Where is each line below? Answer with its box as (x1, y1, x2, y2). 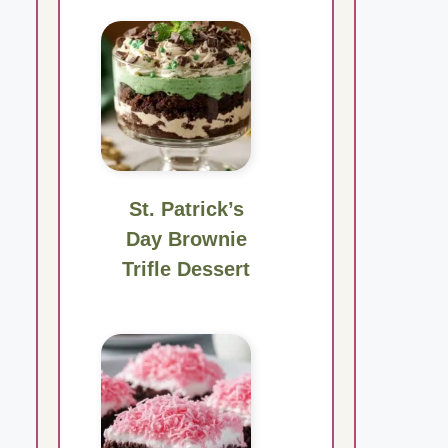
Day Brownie (125, 228, 247, 251)
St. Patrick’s (128, 198, 244, 221)
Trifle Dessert (122, 258, 251, 281)
